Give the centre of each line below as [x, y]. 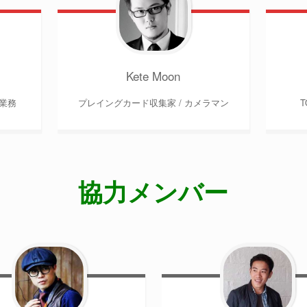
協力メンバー [153, 191]
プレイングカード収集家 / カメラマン [153, 102]
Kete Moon [153, 75]
